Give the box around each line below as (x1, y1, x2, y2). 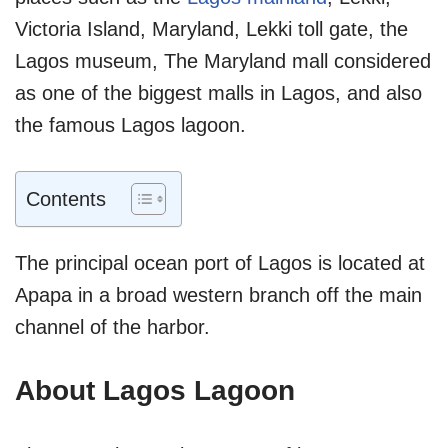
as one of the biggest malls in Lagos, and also (15, 81, 422, 104)
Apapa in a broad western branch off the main (15, 283, 422, 306)
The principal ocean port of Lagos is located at (15, 251, 425, 274)
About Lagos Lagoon (15, 374, 295, 406)
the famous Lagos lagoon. (15, 113, 246, 136)
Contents (26, 187, 106, 210)
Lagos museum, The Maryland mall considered (15, 49, 431, 72)
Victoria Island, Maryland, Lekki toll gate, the (15, 17, 408, 40)
